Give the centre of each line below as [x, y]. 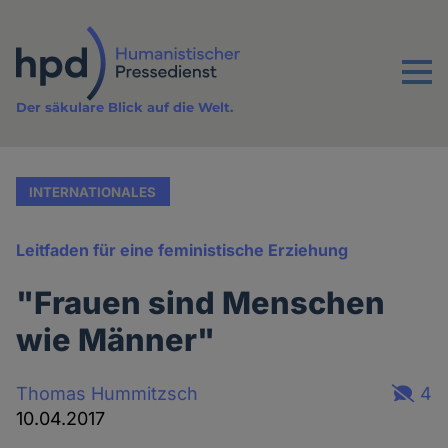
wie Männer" [116, 340]
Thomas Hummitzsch [107, 393]
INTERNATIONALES [93, 191]
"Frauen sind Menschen [201, 303]
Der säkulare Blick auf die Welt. [125, 107]
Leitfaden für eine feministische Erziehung [182, 250]
